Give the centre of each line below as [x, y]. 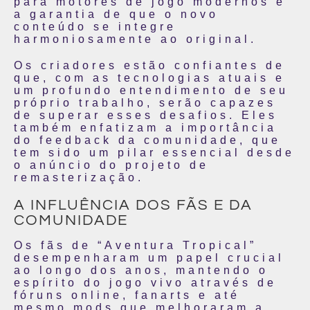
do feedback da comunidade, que [147, 140]
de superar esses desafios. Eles [146, 115]
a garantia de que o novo [116, 14]
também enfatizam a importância [145, 128]
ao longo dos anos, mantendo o [141, 270]
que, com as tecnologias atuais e [149, 78]
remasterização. [79, 177]
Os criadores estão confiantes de [149, 65]
